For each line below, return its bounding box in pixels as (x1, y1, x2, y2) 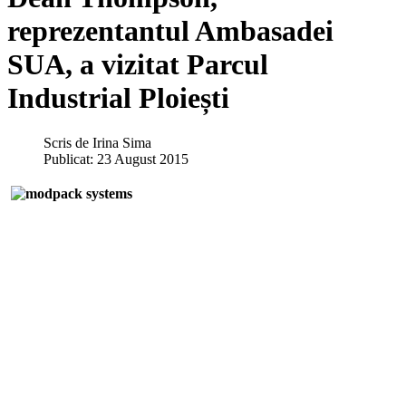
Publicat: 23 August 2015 (43, 150, 188, 167)
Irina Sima (92, 134, 151, 150)
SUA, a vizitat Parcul (7, 48, 268, 82)
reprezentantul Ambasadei (7, 14, 333, 48)
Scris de (43, 134, 92, 150)
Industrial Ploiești (7, 82, 229, 115)
